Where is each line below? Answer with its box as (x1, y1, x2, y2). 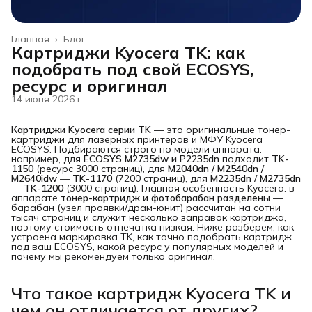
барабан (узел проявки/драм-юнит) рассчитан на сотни (11, 201, 281, 214)
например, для (11, 153, 84, 165)
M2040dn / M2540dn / (168, 162, 264, 175)
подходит (219, 153, 272, 165)
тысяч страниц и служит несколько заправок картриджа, (11, 211, 286, 224)
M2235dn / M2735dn (210, 172, 301, 185)
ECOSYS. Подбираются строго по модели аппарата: (11, 143, 262, 155)
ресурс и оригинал (11, 75, 168, 96)
